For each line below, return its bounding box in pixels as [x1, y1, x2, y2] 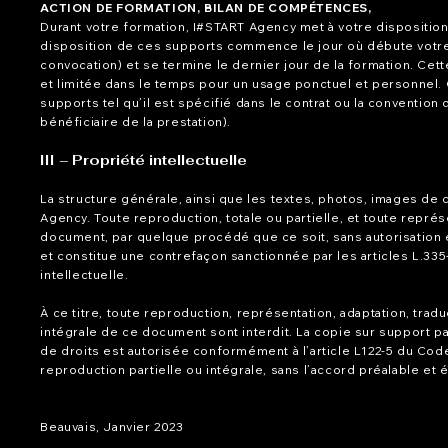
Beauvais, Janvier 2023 [40, 418, 184, 434]
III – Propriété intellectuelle [40, 150, 248, 169]
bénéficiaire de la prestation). [40, 113, 231, 129]
